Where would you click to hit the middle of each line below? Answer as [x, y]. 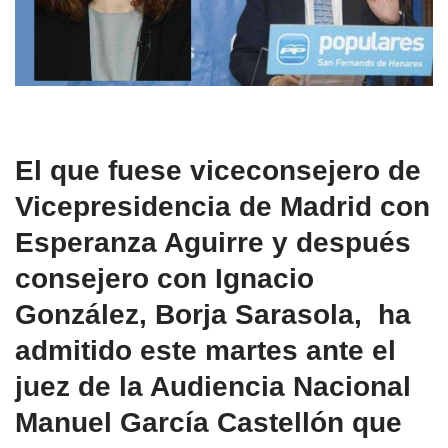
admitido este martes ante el [205, 350]
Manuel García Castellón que [208, 422]
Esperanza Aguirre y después [213, 242]
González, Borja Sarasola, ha [213, 314]
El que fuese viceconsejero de [218, 170]
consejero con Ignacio [164, 278]
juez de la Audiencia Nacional [213, 386]
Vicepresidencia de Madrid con [222, 206]
